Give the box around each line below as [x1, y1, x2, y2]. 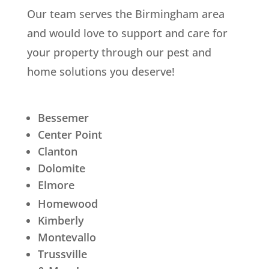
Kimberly [37, 213, 84, 228]
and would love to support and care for [26, 25, 228, 40]
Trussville [37, 246, 87, 261]
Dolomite [37, 160, 85, 175]
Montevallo [37, 229, 96, 244]
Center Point [37, 127, 102, 142]
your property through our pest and [26, 44, 211, 59]
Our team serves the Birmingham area [26, 6, 225, 21]
